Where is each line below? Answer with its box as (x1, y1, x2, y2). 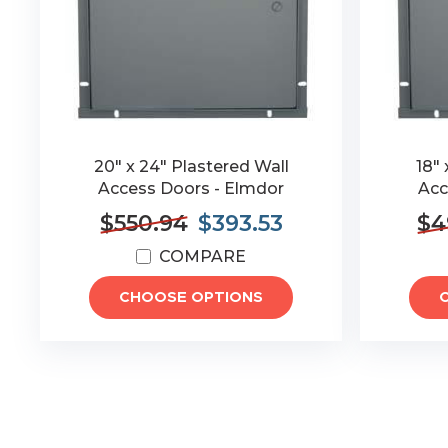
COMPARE (159, 247, 247, 266)
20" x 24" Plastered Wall (93, 157, 289, 176)
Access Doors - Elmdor (98, 179, 285, 198)
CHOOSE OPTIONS (119, 290, 264, 305)
